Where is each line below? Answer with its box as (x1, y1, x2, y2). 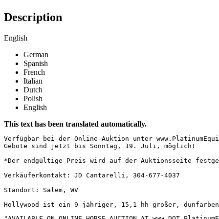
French (23, 67, 45, 76)
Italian (23, 76, 43, 85)
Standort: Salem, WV (4, 186, 86, 194)
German (23, 50, 48, 59)
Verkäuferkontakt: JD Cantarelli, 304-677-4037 (4, 171, 188, 179)
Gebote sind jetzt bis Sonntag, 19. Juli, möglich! (4, 142, 203, 150)
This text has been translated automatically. (4, 119, 147, 128)
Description (4, 10, 62, 23)
